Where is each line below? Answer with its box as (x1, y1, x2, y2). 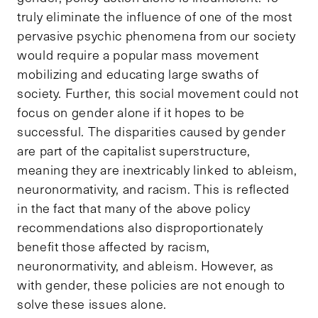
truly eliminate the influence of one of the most (17, 7, 292, 25)
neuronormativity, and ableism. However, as (17, 256, 274, 274)
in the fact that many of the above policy (17, 199, 251, 216)
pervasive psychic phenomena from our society (17, 26, 296, 44)
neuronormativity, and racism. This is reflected (17, 180, 290, 197)
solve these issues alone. (17, 295, 167, 312)
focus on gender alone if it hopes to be (17, 103, 245, 121)
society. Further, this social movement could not (17, 84, 299, 102)
